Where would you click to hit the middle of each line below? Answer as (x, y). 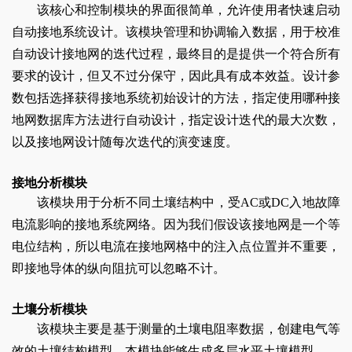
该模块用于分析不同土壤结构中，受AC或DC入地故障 (189, 203)
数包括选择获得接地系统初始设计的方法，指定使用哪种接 (176, 98)
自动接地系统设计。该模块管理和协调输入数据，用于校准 (176, 32)
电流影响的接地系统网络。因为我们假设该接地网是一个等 (176, 225)
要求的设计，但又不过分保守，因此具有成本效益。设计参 (176, 76)
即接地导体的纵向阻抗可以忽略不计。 (119, 269)
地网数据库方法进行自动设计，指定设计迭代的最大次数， (176, 120)
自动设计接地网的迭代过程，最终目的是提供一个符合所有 (176, 54)
